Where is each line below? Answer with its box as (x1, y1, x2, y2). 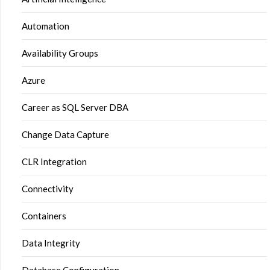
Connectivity (22, 183, 74, 194)
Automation (22, 20, 69, 31)
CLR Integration (22, 156, 87, 167)
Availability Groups (22, 48, 98, 58)
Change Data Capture (22, 129, 109, 140)
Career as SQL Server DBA (22, 102, 128, 113)
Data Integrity (22, 237, 80, 248)
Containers (22, 210, 66, 221)
